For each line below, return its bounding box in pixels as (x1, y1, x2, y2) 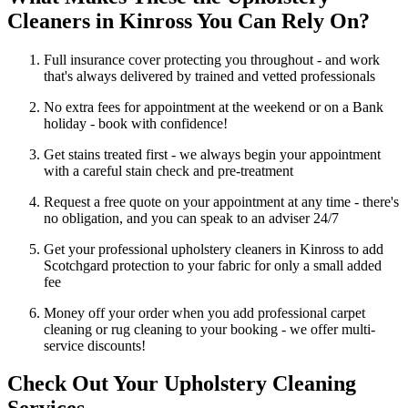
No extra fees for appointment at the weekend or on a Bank (44, 98, 383, 115)
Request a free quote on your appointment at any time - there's (44, 193, 399, 209)
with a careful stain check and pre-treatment (44, 162, 293, 178)
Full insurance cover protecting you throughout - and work (44, 51, 380, 67)
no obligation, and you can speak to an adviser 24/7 (44, 209, 339, 226)
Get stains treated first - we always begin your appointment (44, 146, 381, 162)
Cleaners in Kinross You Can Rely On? (7, 8, 370, 33)
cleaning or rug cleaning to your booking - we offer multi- (44, 321, 375, 337)
